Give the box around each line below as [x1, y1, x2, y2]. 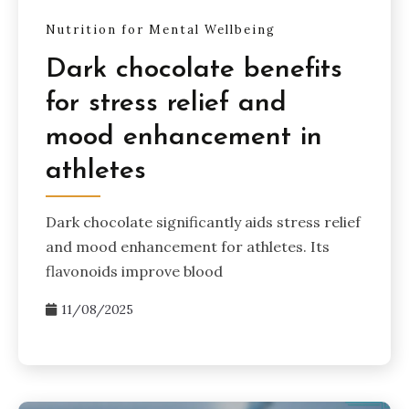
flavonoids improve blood [46, 261, 223, 280]
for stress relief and [46, 89, 287, 118]
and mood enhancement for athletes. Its [46, 236, 330, 256]
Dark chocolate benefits [46, 55, 342, 84]
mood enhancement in [46, 122, 322, 152]
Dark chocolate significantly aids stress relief [46, 212, 361, 231]
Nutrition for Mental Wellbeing [46, 22, 276, 38]
